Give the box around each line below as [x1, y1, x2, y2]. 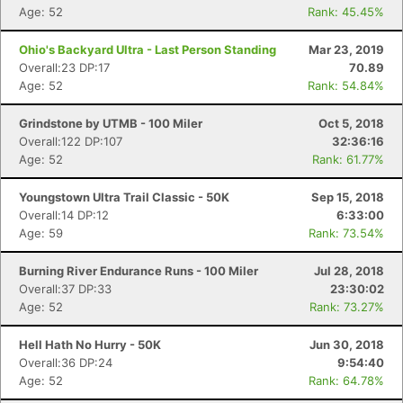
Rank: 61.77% [312, 152, 384, 166]
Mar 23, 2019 [309, 42, 384, 57]
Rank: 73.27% [309, 300, 384, 314]
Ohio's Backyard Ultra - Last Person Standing [19, 42, 276, 57]
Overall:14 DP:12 [19, 208, 109, 222]
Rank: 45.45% [308, 4, 384, 19]
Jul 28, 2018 [314, 264, 384, 278]
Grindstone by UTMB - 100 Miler [19, 116, 202, 130]
